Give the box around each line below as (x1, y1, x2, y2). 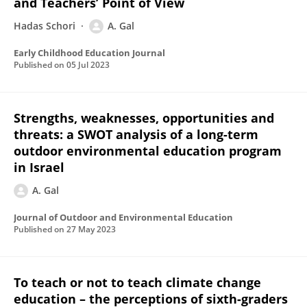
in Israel (14, 159, 64, 175)
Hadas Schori (14, 19, 75, 32)
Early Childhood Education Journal (14, 47, 165, 59)
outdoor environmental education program (14, 143, 282, 159)
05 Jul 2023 (66, 59, 110, 71)
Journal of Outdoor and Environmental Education (14, 211, 233, 223)
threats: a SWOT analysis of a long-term (14, 126, 258, 143)
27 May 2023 (66, 223, 116, 235)
